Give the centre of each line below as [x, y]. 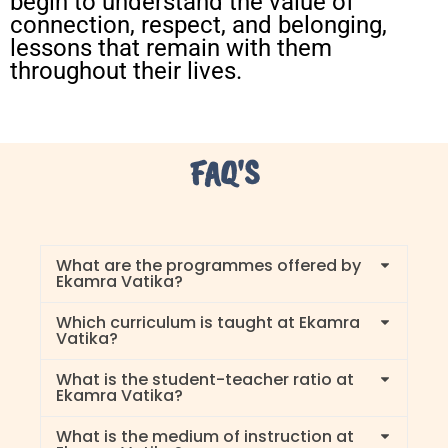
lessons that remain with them [171, 48]
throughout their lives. [126, 71]
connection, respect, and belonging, [198, 25]
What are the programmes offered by [208, 265]
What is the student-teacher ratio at [205, 379]
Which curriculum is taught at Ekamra [208, 322]
